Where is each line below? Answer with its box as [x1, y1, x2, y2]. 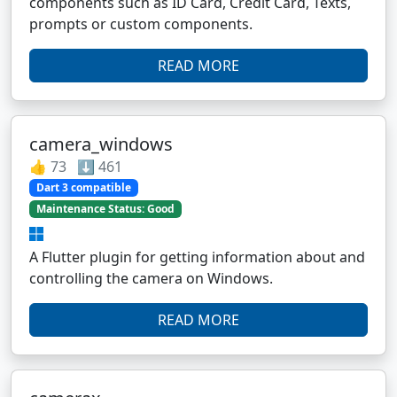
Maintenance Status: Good [35, 201, 175, 217]
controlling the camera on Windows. [29, 269, 273, 289]
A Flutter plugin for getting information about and [29, 247, 365, 268]
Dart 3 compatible [35, 180, 131, 196]
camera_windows [29, 132, 173, 157]
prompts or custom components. [29, 14, 253, 35]
